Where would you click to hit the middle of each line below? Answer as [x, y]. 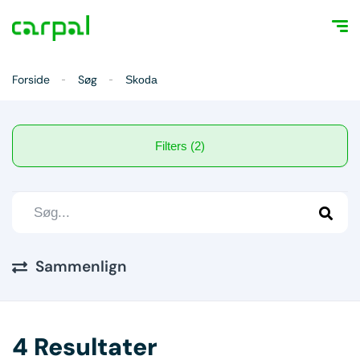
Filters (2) [198, 146]
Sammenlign [81, 266]
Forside [31, 80]
